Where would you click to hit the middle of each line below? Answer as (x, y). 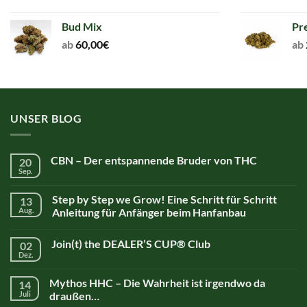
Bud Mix (82, 26)
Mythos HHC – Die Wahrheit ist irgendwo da (157, 283)
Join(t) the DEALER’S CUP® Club (131, 244)
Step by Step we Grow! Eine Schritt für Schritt (164, 199)
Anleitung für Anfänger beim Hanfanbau (149, 212)
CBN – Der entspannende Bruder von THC (154, 160)
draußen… (74, 296)
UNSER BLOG (46, 118)
